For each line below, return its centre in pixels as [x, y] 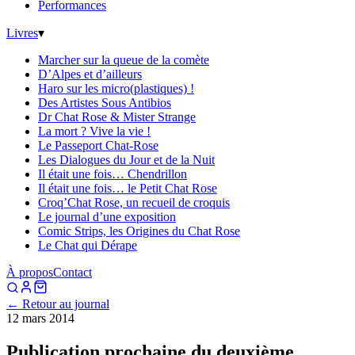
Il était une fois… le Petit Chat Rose [128, 188]
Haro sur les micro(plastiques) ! [116, 88]
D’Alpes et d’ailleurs [90, 74]
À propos [30, 272]
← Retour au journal [58, 304]
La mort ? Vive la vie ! [94, 131]
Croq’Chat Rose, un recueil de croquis [134, 202]
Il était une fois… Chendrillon [113, 174]
